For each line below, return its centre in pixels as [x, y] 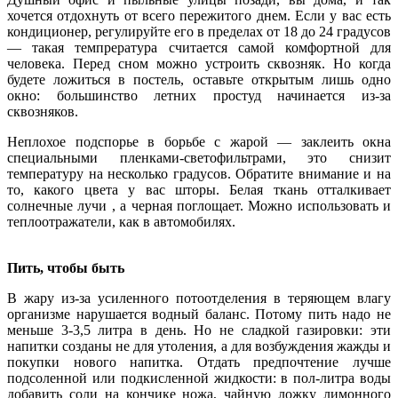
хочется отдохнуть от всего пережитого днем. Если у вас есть [199, 15]
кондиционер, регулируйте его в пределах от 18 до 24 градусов [199, 31]
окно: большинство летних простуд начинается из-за [199, 95]
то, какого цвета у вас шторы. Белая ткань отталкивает [199, 189]
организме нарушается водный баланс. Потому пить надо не [199, 314]
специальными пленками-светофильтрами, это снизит [199, 157]
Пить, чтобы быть [66, 267]
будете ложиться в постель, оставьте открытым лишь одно [199, 79]
